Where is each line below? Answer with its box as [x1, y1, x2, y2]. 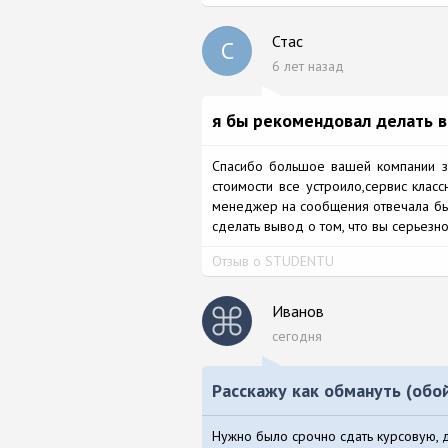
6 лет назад [272, 57, 348, 75]
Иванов [272, 301, 324, 321]
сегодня [272, 327, 322, 345]
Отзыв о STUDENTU [212, 252, 334, 270]
